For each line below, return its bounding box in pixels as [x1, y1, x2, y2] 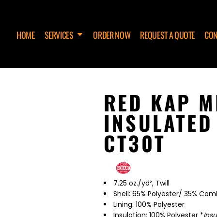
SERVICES [44, 28, 75, 41]
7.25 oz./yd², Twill [113, 178, 170, 188]
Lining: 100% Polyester [113, 200, 185, 209]
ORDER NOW [93, 28, 131, 41]
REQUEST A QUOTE [140, 28, 195, 41]
